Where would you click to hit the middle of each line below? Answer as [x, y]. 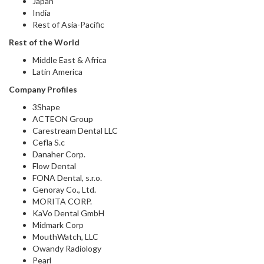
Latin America [57, 72]
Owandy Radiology [67, 248]
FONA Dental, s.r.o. [67, 178]
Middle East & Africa [70, 60]
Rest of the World [44, 42]
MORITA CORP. [62, 201]
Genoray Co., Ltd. [64, 189]
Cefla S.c [49, 142]
